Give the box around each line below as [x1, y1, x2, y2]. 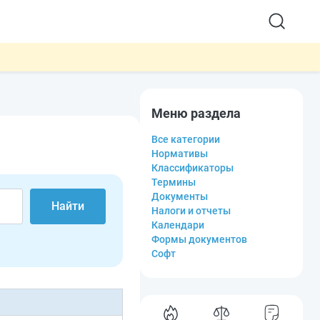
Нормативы [151, 148, 208, 159]
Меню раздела [151, 106, 241, 121]
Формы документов [151, 234, 247, 245]
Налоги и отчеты [151, 205, 231, 216]
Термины [151, 176, 196, 188]
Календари [151, 219, 204, 231]
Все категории [151, 134, 220, 145]
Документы [151, 191, 208, 202]
